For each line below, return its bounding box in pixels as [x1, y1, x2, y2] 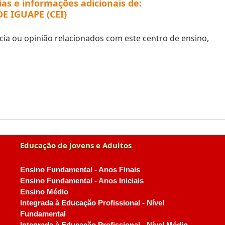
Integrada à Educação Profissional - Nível [20, 199, 164, 207]
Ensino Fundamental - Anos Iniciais [20, 177, 144, 185]
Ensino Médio [20, 188, 68, 196]
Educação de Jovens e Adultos [20, 140, 132, 150]
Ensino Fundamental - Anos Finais [20, 166, 140, 174]
